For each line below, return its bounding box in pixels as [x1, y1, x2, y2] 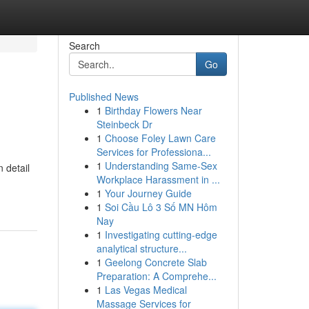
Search [68, 39, 100, 52]
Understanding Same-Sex [104, 159, 217, 172]
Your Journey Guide [104, 186, 192, 200]
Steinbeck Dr [96, 117, 152, 131]
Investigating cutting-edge [104, 228, 217, 241]
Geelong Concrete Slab [104, 255, 207, 269]
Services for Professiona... [96, 145, 211, 159]
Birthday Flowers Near [104, 103, 202, 117]
